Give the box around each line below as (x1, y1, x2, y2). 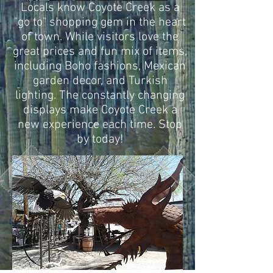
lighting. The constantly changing (15, 88, 185, 103)
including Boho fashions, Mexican (14, 59, 186, 74)
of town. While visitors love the (21, 30, 179, 44)
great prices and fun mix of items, (13, 44, 187, 59)
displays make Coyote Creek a (23, 103, 177, 118)
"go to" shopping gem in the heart (14, 15, 186, 30)
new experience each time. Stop (18, 118, 182, 132)
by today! (77, 132, 123, 147)
